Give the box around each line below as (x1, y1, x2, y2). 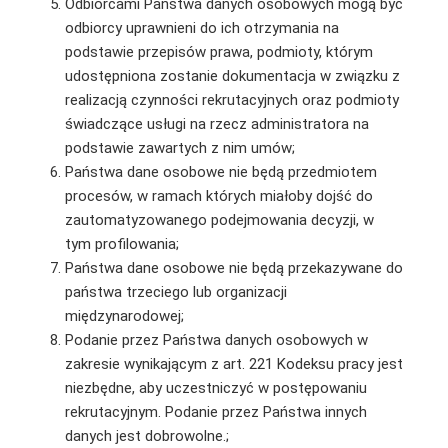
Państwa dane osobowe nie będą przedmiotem (64, 162, 377, 181)
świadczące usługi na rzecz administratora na (64, 114, 369, 133)
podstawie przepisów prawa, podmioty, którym (64, 42, 373, 61)
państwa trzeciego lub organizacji (64, 282, 287, 301)
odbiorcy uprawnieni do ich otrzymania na (64, 18, 339, 37)
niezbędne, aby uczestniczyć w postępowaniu (64, 378, 367, 397)
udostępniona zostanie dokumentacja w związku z (64, 66, 400, 85)
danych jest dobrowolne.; (64, 426, 229, 445)
